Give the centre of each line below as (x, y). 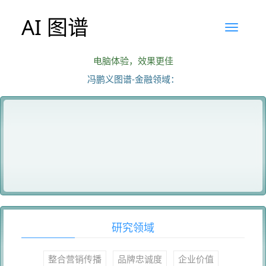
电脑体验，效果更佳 (133, 61)
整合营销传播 (75, 259)
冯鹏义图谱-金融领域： (133, 79)
